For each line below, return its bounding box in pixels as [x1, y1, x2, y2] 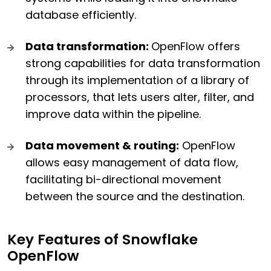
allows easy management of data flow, [25, 155, 238, 171]
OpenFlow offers [151, 39, 240, 54]
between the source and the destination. [25, 189, 244, 204]
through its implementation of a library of [25, 73, 249, 88]
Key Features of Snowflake [7, 230, 198, 250]
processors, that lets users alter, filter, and [25, 90, 254, 105]
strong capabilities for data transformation [25, 56, 260, 71]
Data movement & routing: [25, 138, 179, 154]
